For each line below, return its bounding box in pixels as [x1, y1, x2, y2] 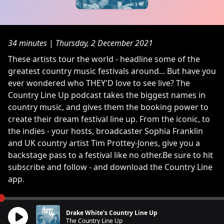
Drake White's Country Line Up [66, 208, 157, 217]
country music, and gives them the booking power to [8, 101, 208, 112]
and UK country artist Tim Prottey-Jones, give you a [8, 137, 200, 148]
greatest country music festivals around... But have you [8, 65, 216, 76]
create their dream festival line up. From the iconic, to [8, 113, 210, 124]
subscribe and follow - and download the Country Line [8, 161, 212, 172]
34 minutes [8, 37, 47, 48]
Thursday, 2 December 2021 [55, 37, 153, 48]
